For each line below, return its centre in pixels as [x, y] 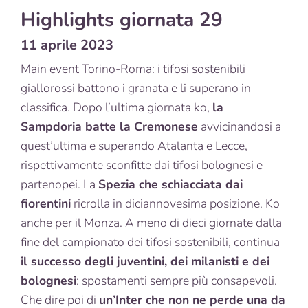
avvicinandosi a [240, 127]
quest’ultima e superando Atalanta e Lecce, [134, 146]
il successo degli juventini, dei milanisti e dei [145, 262]
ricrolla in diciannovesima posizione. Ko [175, 204]
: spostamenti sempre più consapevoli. [177, 281]
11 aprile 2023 [67, 45]
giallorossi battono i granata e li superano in [136, 88]
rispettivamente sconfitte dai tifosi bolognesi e [142, 165]
